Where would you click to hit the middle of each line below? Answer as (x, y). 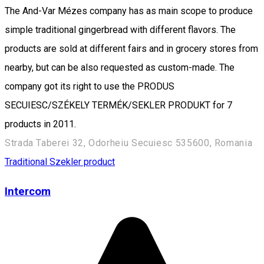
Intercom (28, 192)
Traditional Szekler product (60, 161)
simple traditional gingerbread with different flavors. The (120, 29)
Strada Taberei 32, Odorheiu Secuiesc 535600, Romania (129, 143)
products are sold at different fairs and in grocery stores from (131, 48)
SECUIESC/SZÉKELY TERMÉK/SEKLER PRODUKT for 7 (118, 105)
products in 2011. (40, 124)
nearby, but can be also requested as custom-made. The (120, 67)
